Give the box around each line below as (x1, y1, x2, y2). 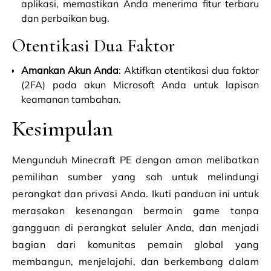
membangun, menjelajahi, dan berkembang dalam (12, 255, 259, 267)
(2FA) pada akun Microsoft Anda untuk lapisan (21, 79, 259, 91)
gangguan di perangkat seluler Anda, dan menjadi (12, 221, 259, 233)
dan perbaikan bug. (21, 12, 109, 24)
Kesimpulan (12, 116, 113, 142)
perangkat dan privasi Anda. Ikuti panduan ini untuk (12, 188, 259, 200)
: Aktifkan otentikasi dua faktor (119, 64, 259, 76)
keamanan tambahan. (21, 93, 121, 105)
